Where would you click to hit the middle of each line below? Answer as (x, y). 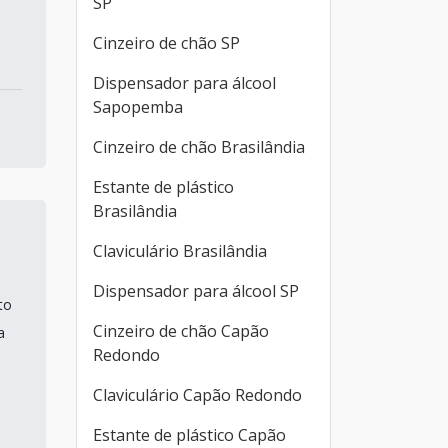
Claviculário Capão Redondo (197, 395)
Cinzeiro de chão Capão (181, 331)
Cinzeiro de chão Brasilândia (199, 147)
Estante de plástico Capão (189, 435)
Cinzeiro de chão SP (166, 43)
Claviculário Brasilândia (180, 251)
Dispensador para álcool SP (196, 291)
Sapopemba (138, 107)
